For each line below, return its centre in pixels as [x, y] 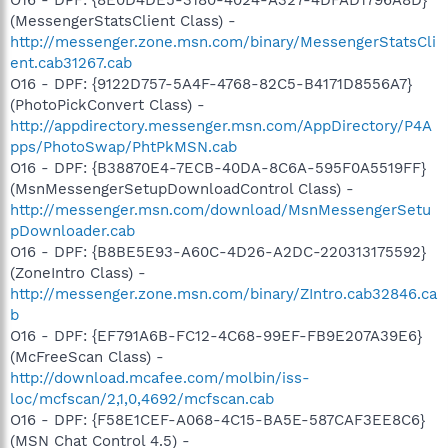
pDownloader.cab [72, 230]
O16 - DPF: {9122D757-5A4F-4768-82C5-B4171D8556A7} [211, 83]
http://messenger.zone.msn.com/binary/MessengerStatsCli [223, 41]
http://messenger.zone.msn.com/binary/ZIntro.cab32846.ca [223, 293]
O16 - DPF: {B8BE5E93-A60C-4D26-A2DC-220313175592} [218, 251]
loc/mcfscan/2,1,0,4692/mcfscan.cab [142, 398]
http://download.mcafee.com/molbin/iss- [160, 377]
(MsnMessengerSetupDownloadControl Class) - [182, 188]
